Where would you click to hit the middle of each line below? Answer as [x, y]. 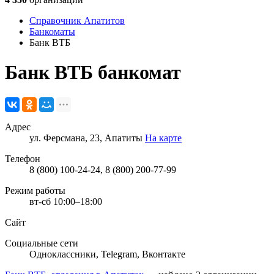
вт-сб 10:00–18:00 [66, 201]
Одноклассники [63, 254]
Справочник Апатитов [77, 20]
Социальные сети [42, 243]
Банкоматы [52, 31]
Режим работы [35, 190]
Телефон [23, 158]
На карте [163, 138]
